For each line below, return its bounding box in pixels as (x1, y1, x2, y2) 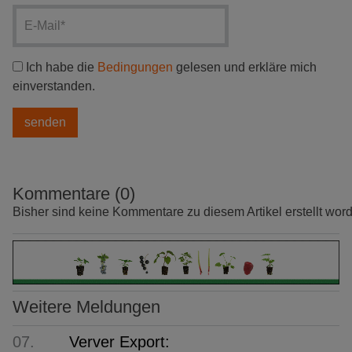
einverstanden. (13, 79, 95, 93)
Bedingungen (97, 60, 173, 75)
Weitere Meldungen (13, 296, 160, 317)
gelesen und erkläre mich (173, 60, 317, 75)
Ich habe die (23, 60, 97, 75)
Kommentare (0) (13, 184, 135, 204)
